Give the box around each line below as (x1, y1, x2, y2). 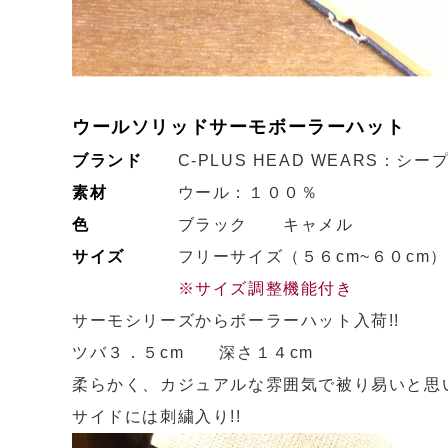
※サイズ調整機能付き (177, 280, 354, 297)
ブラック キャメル (89, 216, 354, 233)
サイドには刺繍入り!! (72, 408, 242, 425)
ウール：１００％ (107, 184, 354, 201)
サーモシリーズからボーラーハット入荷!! (72, 312, 401, 329)
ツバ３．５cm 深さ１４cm (72, 344, 314, 361)
